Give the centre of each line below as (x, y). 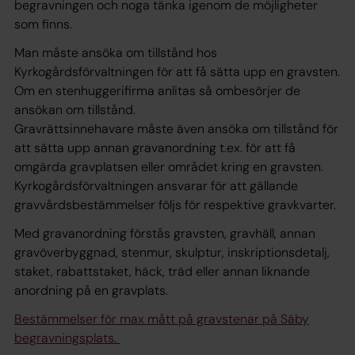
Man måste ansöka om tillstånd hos (116, 52)
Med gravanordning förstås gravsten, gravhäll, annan (165, 233)
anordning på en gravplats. (91, 290)
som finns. (43, 24)
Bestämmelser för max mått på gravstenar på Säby (162, 319)
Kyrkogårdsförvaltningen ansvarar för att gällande (156, 185)
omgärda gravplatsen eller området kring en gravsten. (169, 166)
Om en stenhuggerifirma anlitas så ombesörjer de (157, 90)
